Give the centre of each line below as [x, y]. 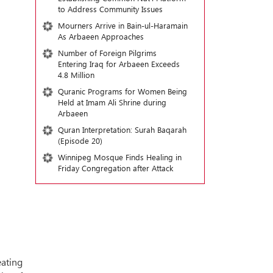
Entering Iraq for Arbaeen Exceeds [119, 64]
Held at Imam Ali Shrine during [112, 102]
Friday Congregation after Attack [115, 168]
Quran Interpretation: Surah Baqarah [122, 129]
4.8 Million [76, 75]
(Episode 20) [80, 140]
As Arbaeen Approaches [101, 36]
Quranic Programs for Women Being [122, 91]
